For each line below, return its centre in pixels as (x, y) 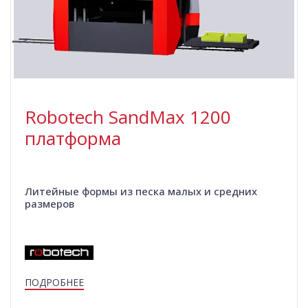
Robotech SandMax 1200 (128, 117)
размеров (49, 204)
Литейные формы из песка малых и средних (141, 191)
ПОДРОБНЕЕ (54, 283)
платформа (73, 139)
